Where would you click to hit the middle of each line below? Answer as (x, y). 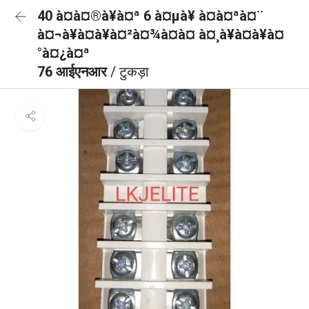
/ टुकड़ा (130, 72)
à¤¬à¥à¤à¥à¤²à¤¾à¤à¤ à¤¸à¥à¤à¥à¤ (161, 34)
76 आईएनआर (74, 72)
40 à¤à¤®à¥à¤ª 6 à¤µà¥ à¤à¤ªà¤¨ (150, 16)
